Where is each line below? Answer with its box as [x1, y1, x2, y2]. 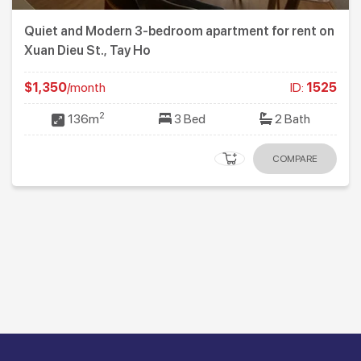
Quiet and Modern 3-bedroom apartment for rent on [24, 23, 334, 39]
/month [67, 80, 106, 96]
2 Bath [272, 111, 310, 127]
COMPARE [272, 153, 317, 165]
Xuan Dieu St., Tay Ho [24, 43, 151, 59]
